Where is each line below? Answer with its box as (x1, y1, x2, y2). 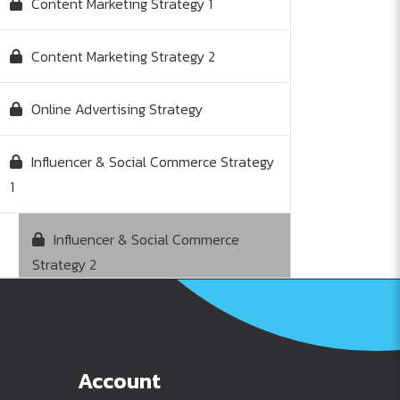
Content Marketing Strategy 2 (30, 46, 215, 68)
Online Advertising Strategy (30, 98, 203, 121)
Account (78, 365, 161, 397)
